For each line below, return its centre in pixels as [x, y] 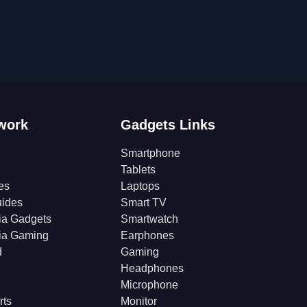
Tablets [138, 170]
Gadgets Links [168, 125]
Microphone [149, 285]
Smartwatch [149, 219]
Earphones [147, 235]
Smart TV [144, 202]
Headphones [152, 268]
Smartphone [150, 153]
